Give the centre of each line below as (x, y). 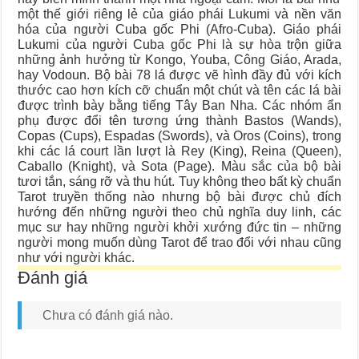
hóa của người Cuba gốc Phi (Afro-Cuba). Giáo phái (179, 29)
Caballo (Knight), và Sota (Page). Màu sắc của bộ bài (179, 166)
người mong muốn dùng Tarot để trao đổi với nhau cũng (179, 242)
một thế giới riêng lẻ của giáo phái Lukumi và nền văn (179, 14)
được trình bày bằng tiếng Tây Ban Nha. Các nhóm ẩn (179, 105)
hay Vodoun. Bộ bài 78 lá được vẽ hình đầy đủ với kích (179, 75)
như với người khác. (77, 257)
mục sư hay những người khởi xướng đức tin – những (179, 227)
